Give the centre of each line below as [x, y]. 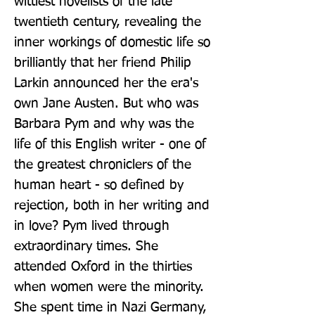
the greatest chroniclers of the [103, 165]
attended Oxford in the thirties [103, 266]
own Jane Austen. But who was [106, 103]
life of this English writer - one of [110, 144]
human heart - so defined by [99, 185]
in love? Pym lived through [92, 226]
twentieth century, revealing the [108, 22]
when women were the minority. [109, 287]
